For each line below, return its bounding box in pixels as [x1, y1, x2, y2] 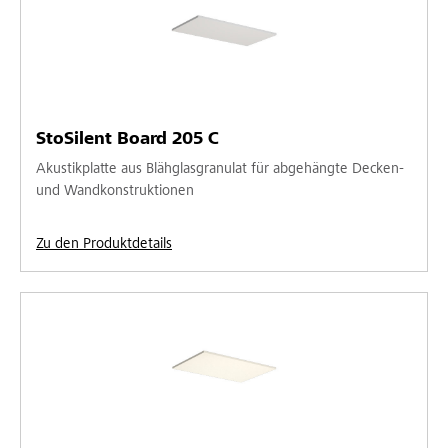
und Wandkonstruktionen [36, 183, 194, 199]
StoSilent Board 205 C [36, 130, 219, 149]
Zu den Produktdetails [36, 236, 172, 252]
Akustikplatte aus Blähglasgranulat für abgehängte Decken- [36, 161, 404, 177]
